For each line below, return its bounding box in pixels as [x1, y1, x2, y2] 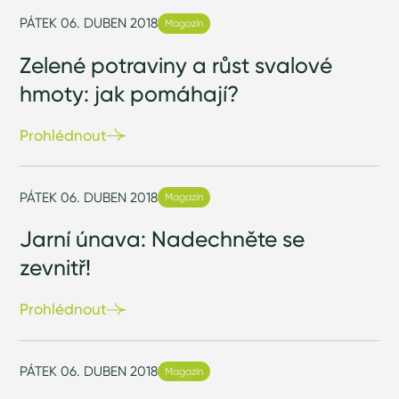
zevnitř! [20, 254, 92, 281]
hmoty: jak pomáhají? [20, 79, 240, 107]
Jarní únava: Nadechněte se [20, 225, 305, 253]
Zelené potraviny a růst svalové [20, 51, 333, 78]
